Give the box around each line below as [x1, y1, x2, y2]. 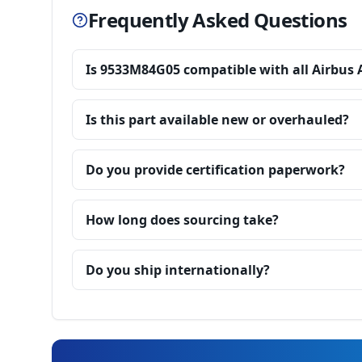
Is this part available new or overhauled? [86, 111, 349, 128]
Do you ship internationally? [86, 261, 270, 279]
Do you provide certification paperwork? [86, 161, 345, 179]
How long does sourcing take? [86, 211, 279, 229]
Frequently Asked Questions [88, 6, 347, 33]
